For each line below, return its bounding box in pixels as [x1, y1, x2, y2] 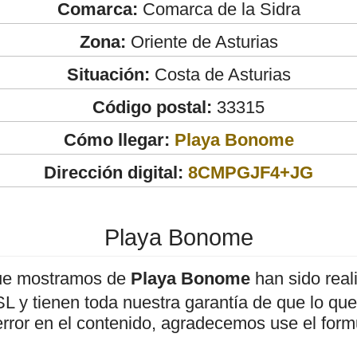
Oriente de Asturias [125, 31, 278, 52]
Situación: [66, 64, 150, 84]
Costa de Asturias [149, 64, 291, 84]
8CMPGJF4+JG [188, 162, 313, 182]
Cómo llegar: [63, 129, 175, 150]
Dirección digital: [44, 162, 183, 182]
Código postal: [92, 96, 212, 117]
